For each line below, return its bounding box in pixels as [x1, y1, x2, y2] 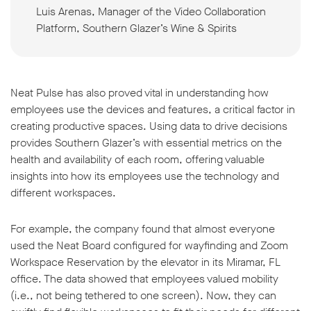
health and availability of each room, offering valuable [10, 152, 264, 167]
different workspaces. [10, 185, 119, 201]
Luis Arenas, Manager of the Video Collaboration [36, 4, 266, 19]
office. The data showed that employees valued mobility [10, 271, 278, 287]
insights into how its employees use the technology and [10, 169, 279, 184]
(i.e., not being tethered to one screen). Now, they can [10, 288, 276, 303]
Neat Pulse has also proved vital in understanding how [10, 85, 269, 101]
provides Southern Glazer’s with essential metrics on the [10, 135, 282, 151]
